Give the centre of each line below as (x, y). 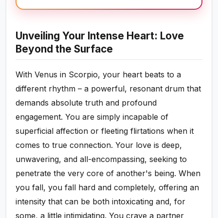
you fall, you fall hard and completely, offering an (108, 188)
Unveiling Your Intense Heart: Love (100, 36)
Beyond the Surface (64, 49)
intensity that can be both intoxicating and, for (101, 202)
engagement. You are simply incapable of (92, 117)
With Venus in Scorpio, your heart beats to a (99, 75)
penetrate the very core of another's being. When (108, 173)
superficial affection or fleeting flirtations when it (105, 131)
